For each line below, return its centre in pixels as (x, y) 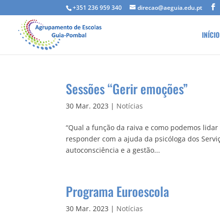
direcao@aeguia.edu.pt (170, 8)
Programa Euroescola (118, 191)
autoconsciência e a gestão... (113, 150)
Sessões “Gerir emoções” (127, 89)
